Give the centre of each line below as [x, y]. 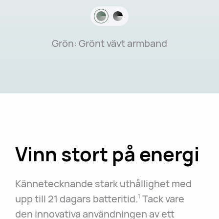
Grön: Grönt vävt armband [109, 43]
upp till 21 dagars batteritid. [77, 198]
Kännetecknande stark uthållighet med [104, 183]
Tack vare [163, 198]
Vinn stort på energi [108, 154]
